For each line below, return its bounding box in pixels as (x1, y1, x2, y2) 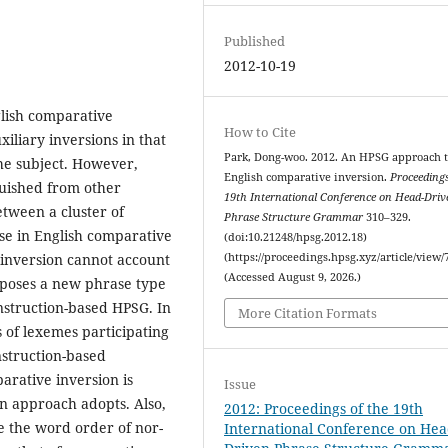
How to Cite (224, 123, 297, 142)
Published (224, 31, 286, 50)
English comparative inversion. (224, 170, 391, 185)
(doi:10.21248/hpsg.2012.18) (224, 230, 368, 245)
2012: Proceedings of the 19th (224, 398, 424, 418)
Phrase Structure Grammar (224, 210, 364, 225)
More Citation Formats (238, 303, 378, 322)
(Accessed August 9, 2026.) (224, 270, 362, 285)
